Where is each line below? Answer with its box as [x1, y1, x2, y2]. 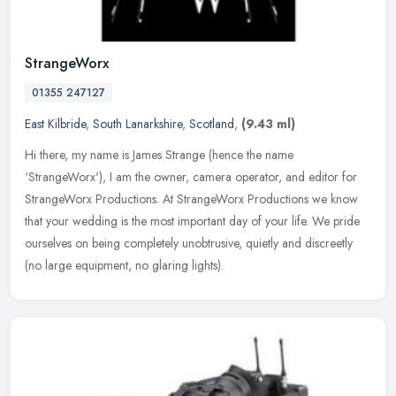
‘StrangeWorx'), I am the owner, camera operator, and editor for [25, 167, 357, 186]
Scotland [189, 114, 234, 133]
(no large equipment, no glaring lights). [25, 255, 224, 274]
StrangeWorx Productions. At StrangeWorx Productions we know [25, 189, 358, 208]
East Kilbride [25, 114, 86, 133]
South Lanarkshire [93, 114, 182, 133]
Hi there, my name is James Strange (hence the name [25, 145, 293, 164]
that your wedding [25, 211, 118, 230]
